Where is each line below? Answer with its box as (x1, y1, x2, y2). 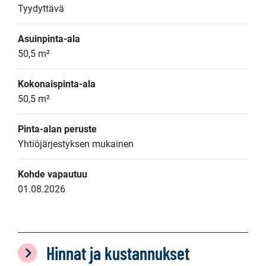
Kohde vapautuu (18, 169, 87, 180)
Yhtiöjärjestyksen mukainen (18, 138, 134, 150)
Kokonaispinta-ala (18, 78, 96, 90)
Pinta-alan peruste (18, 123, 97, 135)
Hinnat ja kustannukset (46, 242, 189, 264)
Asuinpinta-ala (18, 33, 80, 45)
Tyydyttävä (18, 3, 64, 14)
